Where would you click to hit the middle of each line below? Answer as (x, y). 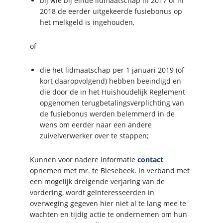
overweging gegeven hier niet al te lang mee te (108, 203)
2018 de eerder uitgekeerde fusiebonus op (111, 11)
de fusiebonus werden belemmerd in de (107, 113)
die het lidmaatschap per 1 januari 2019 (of (112, 70)
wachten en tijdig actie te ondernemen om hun (109, 214)
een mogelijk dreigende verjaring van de (97, 181)
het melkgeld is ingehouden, (87, 22)
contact (150, 159)
